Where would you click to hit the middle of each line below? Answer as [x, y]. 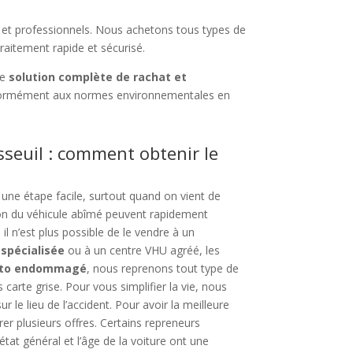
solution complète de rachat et [98, 77]
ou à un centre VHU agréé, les [143, 251]
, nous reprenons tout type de [163, 269]
